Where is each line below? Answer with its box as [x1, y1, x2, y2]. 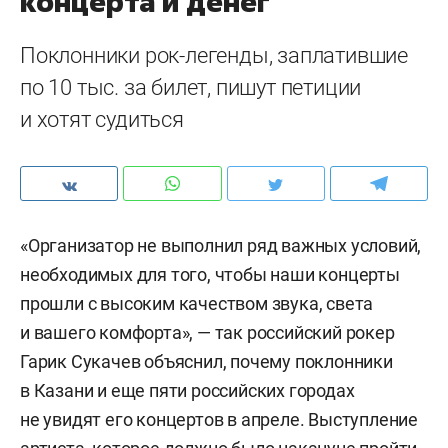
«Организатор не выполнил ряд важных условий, [20, 235, 422, 256]
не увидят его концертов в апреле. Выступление [20, 409, 418, 430]
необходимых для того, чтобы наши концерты [20, 264, 400, 285]
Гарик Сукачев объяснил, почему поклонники [20, 351, 393, 372]
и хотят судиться [20, 107, 184, 132]
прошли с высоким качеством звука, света [20, 293, 374, 314]
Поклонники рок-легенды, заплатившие [20, 43, 408, 68]
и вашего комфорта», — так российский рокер [20, 322, 395, 343]
